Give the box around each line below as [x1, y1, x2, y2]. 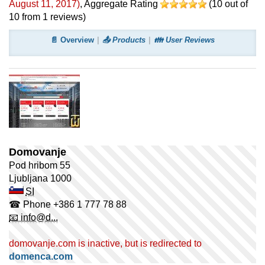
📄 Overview [50, 35, 94, 44]
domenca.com [9, 251, 73, 261]
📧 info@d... [9, 212, 58, 222]
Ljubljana [9, 173, 48, 183]
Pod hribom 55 [9, 160, 70, 170]
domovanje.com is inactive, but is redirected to [9, 238, 202, 248]
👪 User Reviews [154, 35, 215, 44]
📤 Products [102, 35, 146, 44]
